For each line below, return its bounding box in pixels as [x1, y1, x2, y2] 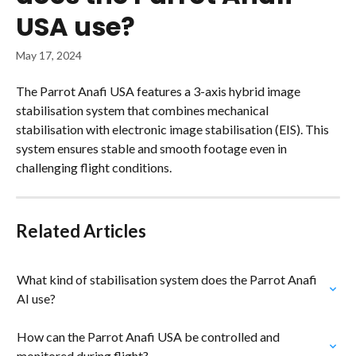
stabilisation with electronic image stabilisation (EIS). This [16, 122, 331, 137]
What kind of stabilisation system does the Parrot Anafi [17, 272, 319, 287]
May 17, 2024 [16, 48, 82, 62]
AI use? [17, 291, 56, 306]
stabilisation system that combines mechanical [16, 103, 271, 118]
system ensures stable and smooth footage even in [16, 141, 289, 156]
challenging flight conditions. [16, 160, 172, 175]
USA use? [16, 9, 135, 44]
